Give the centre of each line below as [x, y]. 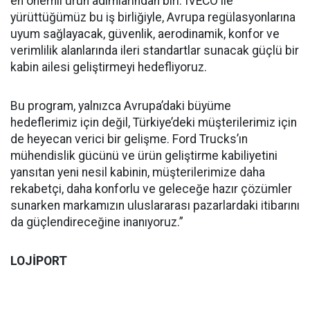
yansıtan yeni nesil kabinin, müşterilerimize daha [138, 172]
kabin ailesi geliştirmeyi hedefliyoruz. [109, 67]
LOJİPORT [39, 261]
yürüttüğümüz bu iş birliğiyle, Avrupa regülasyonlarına [153, 17]
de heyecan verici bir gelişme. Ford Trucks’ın [129, 139]
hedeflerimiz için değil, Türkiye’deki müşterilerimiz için [154, 122]
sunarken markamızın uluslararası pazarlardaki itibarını [155, 205]
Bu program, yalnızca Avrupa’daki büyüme [121, 106]
